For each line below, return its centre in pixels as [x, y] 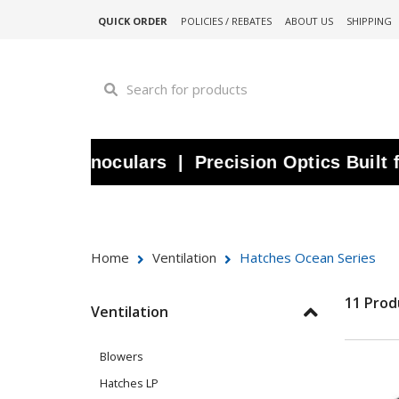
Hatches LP [129, 383]
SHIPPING [369, 21]
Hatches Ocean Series [306, 257]
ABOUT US [309, 21]
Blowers [122, 356]
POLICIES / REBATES [226, 21]
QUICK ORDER [132, 21]
